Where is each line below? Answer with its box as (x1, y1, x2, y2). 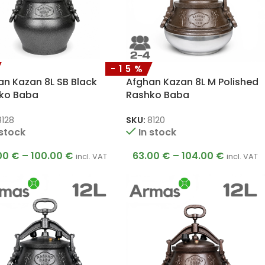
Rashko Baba (125, 88, 189, 102)
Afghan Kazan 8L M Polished (125, 75, 258, 89)
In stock (138, 125, 176, 140)
